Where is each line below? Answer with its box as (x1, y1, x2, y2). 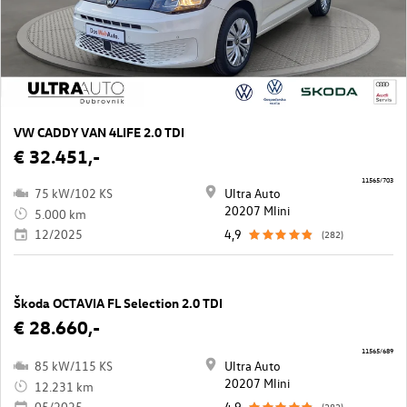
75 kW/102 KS (35, 184, 113, 202)
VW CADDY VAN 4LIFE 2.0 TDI (14, 123, 184, 141)
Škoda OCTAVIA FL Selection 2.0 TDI (14, 294, 223, 312)
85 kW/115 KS (35, 357, 113, 375)
